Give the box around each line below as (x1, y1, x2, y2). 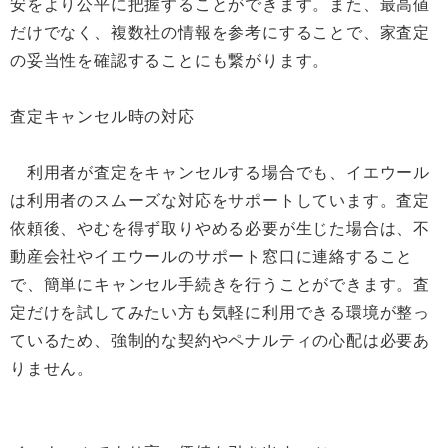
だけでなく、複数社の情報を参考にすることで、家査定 (10, 24, 430, 41)
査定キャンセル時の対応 (10, 108, 195, 125)
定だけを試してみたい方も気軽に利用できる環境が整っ (10, 304, 430, 321)
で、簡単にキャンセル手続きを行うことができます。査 (10, 276, 430, 293)
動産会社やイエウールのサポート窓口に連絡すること (10, 248, 414, 265)
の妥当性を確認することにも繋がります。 (10, 52, 330, 69)
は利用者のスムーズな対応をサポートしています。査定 (10, 192, 431, 209)
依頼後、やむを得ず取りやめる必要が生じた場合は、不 (10, 220, 430, 237)
